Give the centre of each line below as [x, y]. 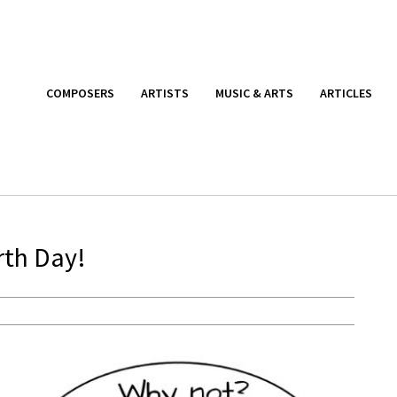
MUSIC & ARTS [254, 93]
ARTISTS [165, 93]
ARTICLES [346, 93]
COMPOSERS [80, 93]
